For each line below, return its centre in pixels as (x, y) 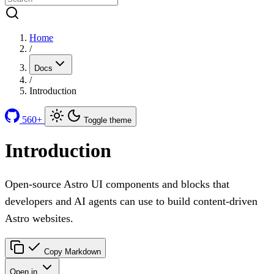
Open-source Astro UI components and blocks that (117, 184)
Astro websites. (39, 218)
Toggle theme (108, 120)
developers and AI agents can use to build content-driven (131, 201)
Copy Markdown (72, 251)
